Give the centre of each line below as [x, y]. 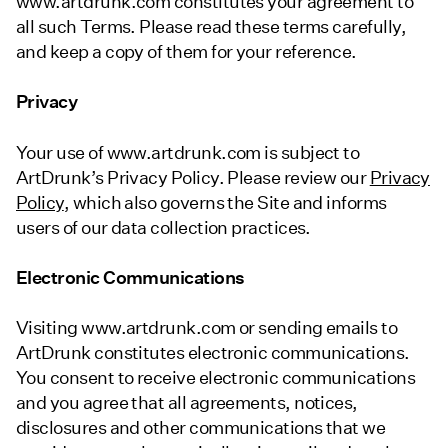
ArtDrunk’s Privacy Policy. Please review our [193, 177]
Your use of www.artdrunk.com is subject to [188, 152]
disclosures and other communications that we [201, 427]
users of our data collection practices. [163, 227]
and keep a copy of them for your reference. [186, 52]
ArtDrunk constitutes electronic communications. [213, 352]
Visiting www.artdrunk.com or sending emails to [207, 327]
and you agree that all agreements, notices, [187, 402]
